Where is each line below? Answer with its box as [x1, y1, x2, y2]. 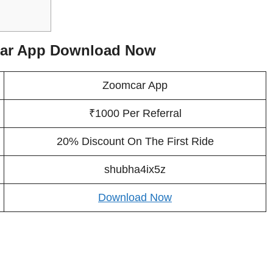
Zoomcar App [102, 79, 168, 92]
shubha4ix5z [104, 163, 166, 176]
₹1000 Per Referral [88, 107, 182, 120]
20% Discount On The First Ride [56, 135, 214, 148]
